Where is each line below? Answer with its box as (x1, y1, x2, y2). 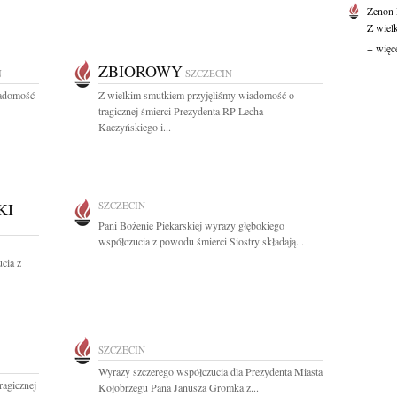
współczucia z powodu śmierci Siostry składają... (98, 234, 304, 248)
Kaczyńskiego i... (98, 120, 171, 134)
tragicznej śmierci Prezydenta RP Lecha (98, 104, 263, 118)
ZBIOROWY (98, 60, 183, 82)
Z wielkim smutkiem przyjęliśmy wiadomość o (98, 88, 294, 102)
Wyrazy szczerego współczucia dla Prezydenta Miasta (98, 364, 323, 378)
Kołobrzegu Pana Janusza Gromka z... (98, 380, 259, 394)
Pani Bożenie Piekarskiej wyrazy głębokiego (98, 218, 284, 232)
